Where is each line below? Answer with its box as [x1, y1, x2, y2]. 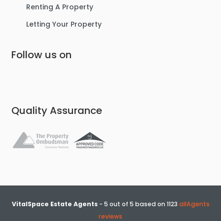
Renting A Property [26, 2, 93, 12]
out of [108, 200, 130, 208]
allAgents [179, 200, 210, 208]
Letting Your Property [26, 19, 102, 29]
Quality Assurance [11, 104, 102, 117]
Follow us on [11, 48, 72, 62]
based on [135, 200, 167, 208]
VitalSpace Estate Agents [11, 200, 98, 208]
